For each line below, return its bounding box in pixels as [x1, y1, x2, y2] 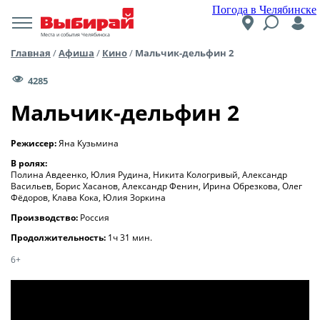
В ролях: [11, 157, 49, 169]
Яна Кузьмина [59, 137, 119, 149]
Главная [11, 46, 51, 59]
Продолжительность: [11, 231, 108, 244]
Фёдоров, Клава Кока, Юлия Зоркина [11, 191, 166, 204]
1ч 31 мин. [108, 231, 152, 244]
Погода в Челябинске [212, 4, 316, 16]
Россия [80, 211, 109, 224]
